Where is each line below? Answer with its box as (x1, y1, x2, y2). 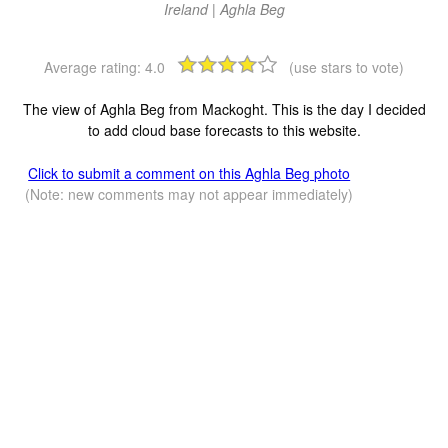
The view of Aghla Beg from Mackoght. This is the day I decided (22, 99, 426, 120)
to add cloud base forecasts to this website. (87, 120, 361, 141)
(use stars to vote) (289, 57, 404, 78)
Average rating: (44, 57, 145, 78)
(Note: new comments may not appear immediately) (25, 184, 354, 205)
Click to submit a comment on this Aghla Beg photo (28, 163, 351, 184)
